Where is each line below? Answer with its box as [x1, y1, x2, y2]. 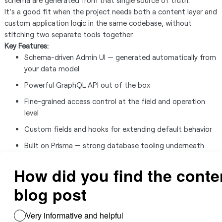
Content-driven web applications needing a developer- [24, 190, 206, 199]
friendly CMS [24, 201, 66, 210]
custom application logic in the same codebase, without [4, 18, 192, 27]
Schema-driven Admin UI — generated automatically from [24, 53, 216, 61]
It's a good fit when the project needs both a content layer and [4, 7, 217, 16]
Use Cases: [4, 178, 41, 187]
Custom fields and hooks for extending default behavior [24, 124, 212, 133]
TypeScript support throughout [24, 157, 130, 166]
